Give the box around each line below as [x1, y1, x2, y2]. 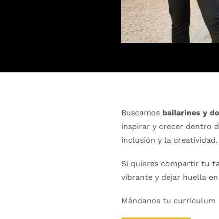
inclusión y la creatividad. [121, 135, 218, 145]
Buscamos [121, 108, 162, 117]
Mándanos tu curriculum [121, 196, 216, 205]
